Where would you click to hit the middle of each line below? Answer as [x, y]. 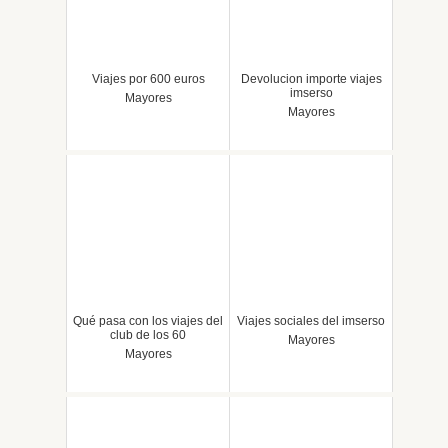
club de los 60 [148, 335]
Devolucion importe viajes [311, 79]
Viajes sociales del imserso [311, 321]
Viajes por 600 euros [148, 79]
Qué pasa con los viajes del [148, 321]
